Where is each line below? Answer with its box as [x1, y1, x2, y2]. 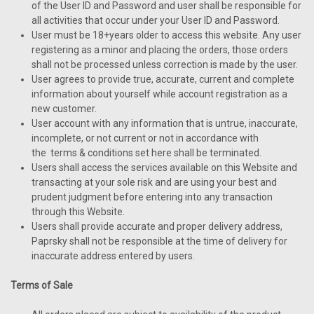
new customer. [32, 103, 97, 114]
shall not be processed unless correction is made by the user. [32, 59, 300, 70]
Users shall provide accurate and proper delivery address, [32, 221, 282, 232]
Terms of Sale [11, 280, 73, 291]
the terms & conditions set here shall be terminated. [32, 147, 261, 158]
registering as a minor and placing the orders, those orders [32, 44, 288, 55]
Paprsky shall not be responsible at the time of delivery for [32, 235, 287, 247]
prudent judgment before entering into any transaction [32, 191, 273, 203]
